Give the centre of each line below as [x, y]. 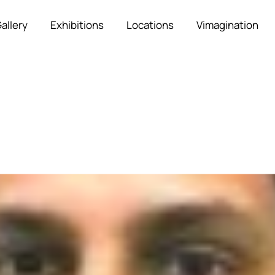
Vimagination [228, 25]
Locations [150, 25]
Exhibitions [77, 25]
